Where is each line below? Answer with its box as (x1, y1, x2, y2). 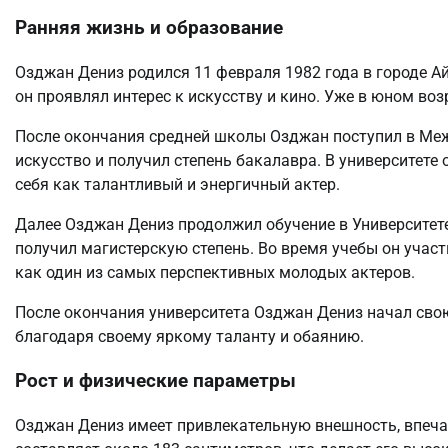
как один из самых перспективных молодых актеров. (15, 262, 415, 282)
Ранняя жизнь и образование (15, 16, 283, 39)
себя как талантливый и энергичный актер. (15, 174, 340, 194)
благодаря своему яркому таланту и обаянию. (15, 326, 364, 346)
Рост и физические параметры (15, 370, 296, 393)
